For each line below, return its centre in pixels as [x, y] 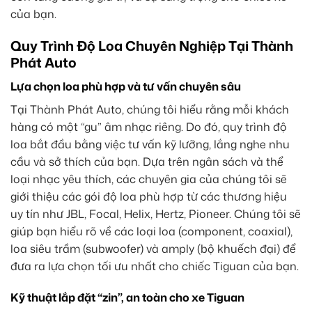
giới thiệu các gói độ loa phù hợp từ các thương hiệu [149, 196]
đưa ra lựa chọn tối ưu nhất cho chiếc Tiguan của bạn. [155, 266]
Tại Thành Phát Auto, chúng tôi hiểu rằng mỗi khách [150, 109]
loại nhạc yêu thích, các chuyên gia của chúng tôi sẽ [149, 179]
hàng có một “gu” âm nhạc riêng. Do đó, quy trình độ [149, 126]
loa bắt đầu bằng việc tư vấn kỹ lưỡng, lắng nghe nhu [150, 144]
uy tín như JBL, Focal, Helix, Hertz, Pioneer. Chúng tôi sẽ [156, 213]
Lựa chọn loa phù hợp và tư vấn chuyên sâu [126, 86]
